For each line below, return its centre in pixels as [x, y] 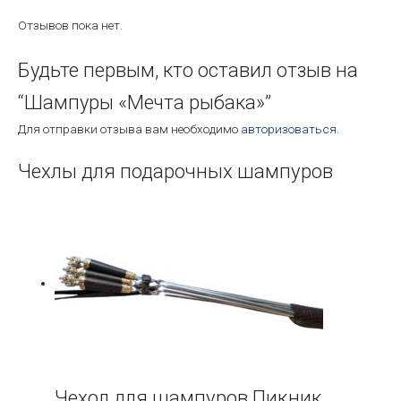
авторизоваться [289, 129]
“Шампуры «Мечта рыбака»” [145, 103]
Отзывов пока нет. [70, 26]
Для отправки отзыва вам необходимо [129, 129]
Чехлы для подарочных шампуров [175, 171]
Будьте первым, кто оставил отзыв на [188, 71]
